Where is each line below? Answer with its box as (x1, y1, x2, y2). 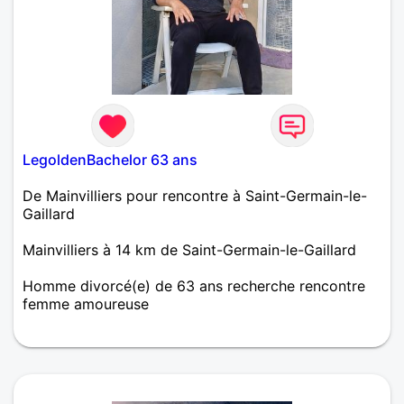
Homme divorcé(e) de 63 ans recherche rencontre (23, 276, 365, 295)
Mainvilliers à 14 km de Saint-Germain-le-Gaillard (23, 240, 356, 259)
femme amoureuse (23, 294, 149, 313)
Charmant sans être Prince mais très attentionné (23, 326, 352, 344)
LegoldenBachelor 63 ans (23, 150, 197, 169)
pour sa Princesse (23, 344, 143, 363)
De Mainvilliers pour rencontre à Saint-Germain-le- (23, 186, 367, 205)
